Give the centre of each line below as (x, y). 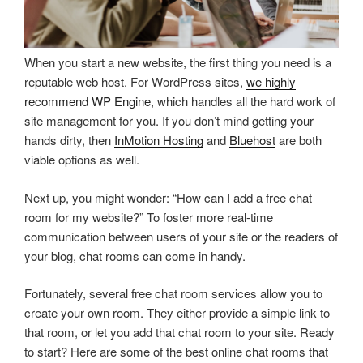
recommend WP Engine (88, 101)
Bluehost (252, 140)
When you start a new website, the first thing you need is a (178, 62)
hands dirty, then (69, 140)
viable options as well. (82, 160)
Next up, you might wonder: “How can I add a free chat (168, 197)
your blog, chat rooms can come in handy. (135, 255)
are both (299, 140)
